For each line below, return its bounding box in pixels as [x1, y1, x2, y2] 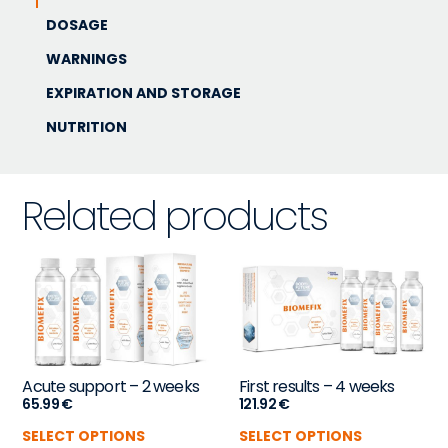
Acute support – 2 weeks [22, 375, 199, 399]
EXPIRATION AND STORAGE [45, 83, 241, 104]
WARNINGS [45, 49, 127, 70]
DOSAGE [45, 15, 108, 36]
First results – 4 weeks [239, 375, 395, 399]
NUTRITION [45, 117, 127, 138]
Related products [22, 188, 328, 245]
